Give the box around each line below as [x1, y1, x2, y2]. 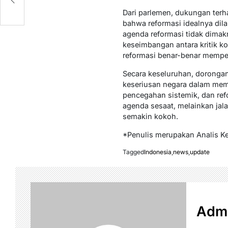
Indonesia [144, 148, 172, 156]
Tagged [122, 148, 144, 156]
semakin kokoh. [122, 112, 178, 121]
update [189, 148, 210, 156]
